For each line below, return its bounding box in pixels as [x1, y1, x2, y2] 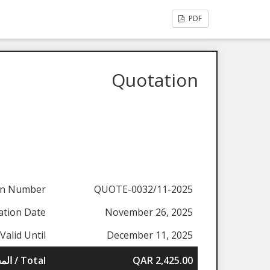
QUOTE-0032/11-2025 [94, 183, 193, 196]
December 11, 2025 [107, 228, 193, 242]
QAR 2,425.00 [133, 254, 193, 268]
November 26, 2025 [105, 206, 193, 219]
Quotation [111, 67, 198, 92]
